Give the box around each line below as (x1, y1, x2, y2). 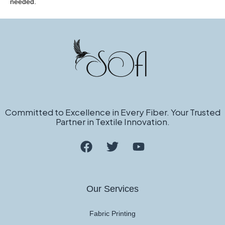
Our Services (86, 184, 139, 194)
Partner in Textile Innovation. (55, 116, 170, 127)
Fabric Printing (89, 209, 136, 218)
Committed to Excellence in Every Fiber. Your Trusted (5, 106, 220, 118)
